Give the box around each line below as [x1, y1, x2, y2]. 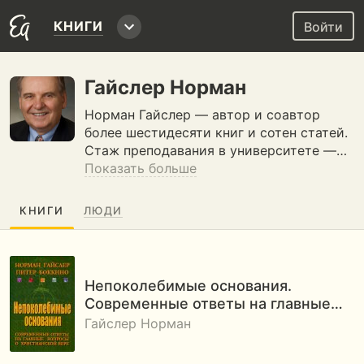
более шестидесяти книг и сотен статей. [84, 124, 348, 141]
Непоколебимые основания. [84, 276, 292, 294]
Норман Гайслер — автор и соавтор [84, 106, 320, 123]
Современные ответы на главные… [84, 294, 343, 312]
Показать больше [84, 160, 197, 176]
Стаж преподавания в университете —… [84, 142, 347, 158]
